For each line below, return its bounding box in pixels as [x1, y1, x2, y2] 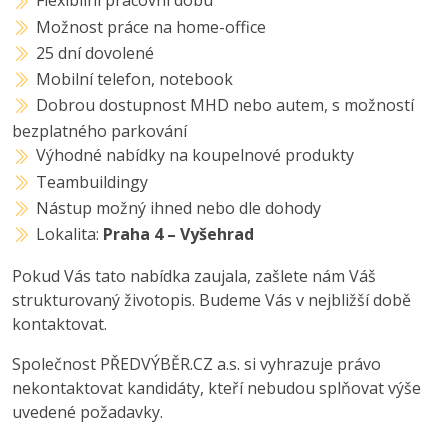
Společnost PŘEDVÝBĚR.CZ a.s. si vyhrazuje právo [12, 353, 381, 376]
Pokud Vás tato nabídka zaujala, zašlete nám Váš [12, 265, 376, 288]
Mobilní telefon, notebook [36, 67, 234, 90]
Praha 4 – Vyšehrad [103, 222, 255, 245]
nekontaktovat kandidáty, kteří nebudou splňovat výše [12, 377, 421, 400]
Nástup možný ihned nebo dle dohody [36, 196, 322, 219]
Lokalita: [36, 222, 104, 245]
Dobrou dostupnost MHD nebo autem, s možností [36, 94, 415, 117]
